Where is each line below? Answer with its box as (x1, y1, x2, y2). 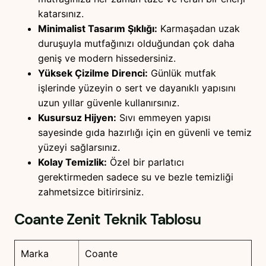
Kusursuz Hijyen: (38, 112, 116, 124)
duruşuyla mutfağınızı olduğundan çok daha (38, 37, 235, 50)
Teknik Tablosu (100, 209, 201, 229)
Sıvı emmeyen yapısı (116, 112, 211, 124)
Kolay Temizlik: (38, 156, 107, 169)
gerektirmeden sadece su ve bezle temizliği (38, 171, 233, 183)
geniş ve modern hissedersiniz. (38, 52, 176, 65)
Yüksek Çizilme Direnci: (38, 67, 148, 80)
